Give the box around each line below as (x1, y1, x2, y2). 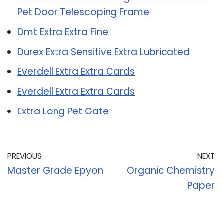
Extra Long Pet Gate (17, 104, 109, 118)
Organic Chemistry (127, 164, 215, 177)
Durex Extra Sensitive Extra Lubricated (17, 45, 190, 58)
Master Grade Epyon (7, 164, 103, 177)
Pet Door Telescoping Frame (17, 5, 149, 19)
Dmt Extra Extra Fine (17, 25, 108, 39)
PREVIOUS (7, 150, 42, 161)
